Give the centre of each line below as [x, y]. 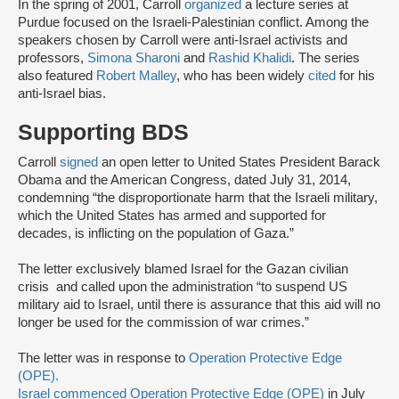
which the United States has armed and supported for [172, 216]
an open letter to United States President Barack [241, 163]
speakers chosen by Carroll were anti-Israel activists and [183, 41]
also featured [57, 76]
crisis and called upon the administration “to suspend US [183, 287]
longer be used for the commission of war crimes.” [163, 323]
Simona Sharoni [134, 58]
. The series [326, 58]
